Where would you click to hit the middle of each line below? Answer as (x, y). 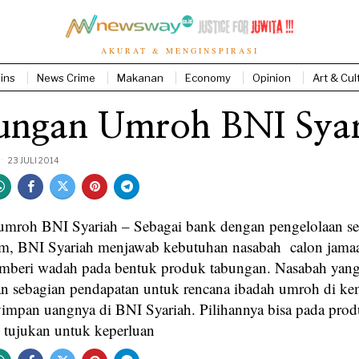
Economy (208, 77)
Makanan (140, 77)
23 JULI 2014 (33, 160)
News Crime (66, 77)
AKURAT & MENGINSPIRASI (179, 50)
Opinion (272, 77)
